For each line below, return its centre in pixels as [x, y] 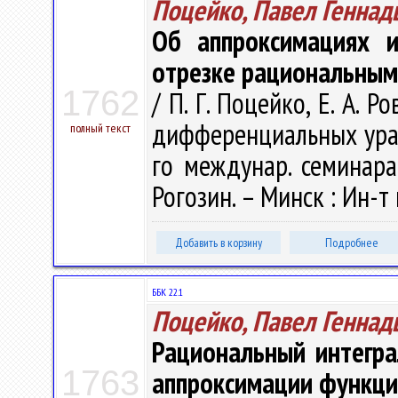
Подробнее [352, 243]
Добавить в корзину [219, 243]
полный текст [100, 128]
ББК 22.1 [167, 292]
